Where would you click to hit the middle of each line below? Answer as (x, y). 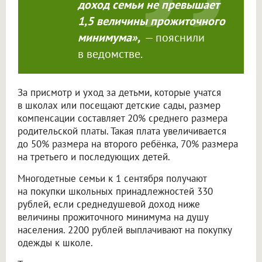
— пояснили (173, 38)
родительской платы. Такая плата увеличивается (122, 131)
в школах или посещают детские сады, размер (119, 106)
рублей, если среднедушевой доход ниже (109, 204)
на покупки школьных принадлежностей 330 (115, 192)
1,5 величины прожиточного (151, 21)
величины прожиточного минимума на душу (113, 217)
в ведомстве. (110, 54)
